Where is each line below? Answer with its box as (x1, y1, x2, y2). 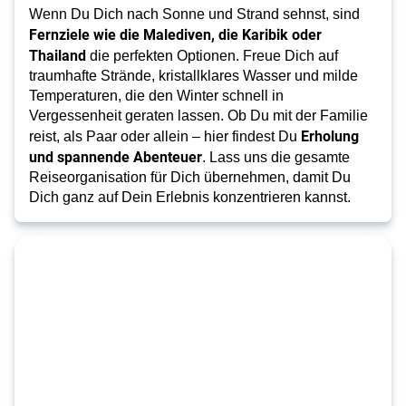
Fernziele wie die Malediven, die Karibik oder (29, 24, 322, 43)
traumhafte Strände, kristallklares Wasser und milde (29, 68, 358, 83)
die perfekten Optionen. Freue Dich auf (86, 48, 338, 63)
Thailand (29, 45, 86, 64)
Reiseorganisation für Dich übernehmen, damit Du (29, 169, 351, 185)
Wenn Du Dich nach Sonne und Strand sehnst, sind (29, 6, 360, 22)
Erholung (297, 126, 359, 145)
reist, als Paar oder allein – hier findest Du (29, 129, 297, 144)
